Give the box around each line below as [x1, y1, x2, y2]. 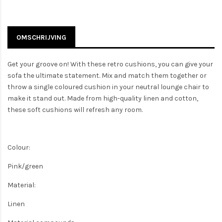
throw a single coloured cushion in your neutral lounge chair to [7, 82, 209, 91]
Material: [7, 180, 36, 189]
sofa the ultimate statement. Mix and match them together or [7, 71, 207, 80]
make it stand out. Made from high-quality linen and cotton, [7, 94, 198, 103]
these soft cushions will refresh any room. [7, 105, 143, 114]
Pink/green [7, 162, 43, 170]
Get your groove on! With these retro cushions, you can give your [7, 59, 213, 68]
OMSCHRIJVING [16, 33, 66, 42]
